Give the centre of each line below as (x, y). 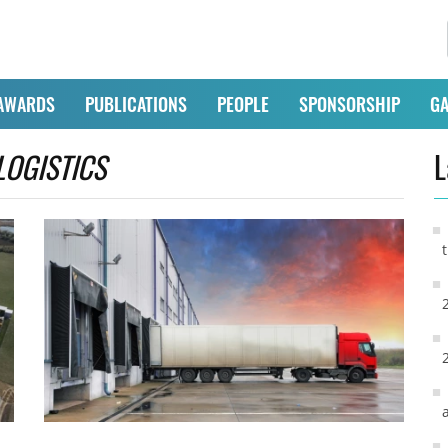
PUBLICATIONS (135, 103)
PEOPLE (242, 103)
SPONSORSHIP (349, 103)
